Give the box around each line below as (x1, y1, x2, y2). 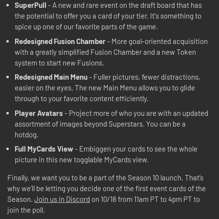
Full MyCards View (15, 144, 73, 153)
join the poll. (7, 205, 46, 214)
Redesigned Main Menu (15, 72, 88, 81)
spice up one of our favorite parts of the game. (15, 22, 158, 31)
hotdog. (15, 130, 40, 139)
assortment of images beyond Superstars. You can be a (15, 119, 186, 128)
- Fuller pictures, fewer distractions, (88, 72, 200, 81)
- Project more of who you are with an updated (65, 108, 208, 117)
